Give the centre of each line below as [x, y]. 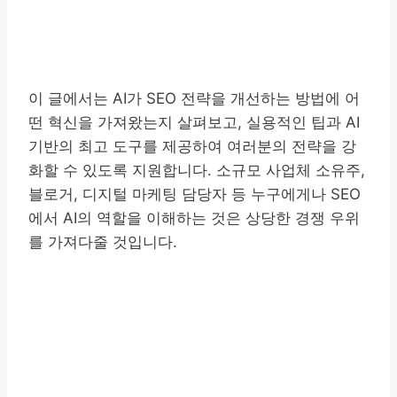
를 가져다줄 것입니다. [103, 241]
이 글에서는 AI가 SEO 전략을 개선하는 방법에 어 [194, 98]
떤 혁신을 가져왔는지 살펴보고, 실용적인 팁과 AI [194, 122]
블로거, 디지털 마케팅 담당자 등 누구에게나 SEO [195, 194]
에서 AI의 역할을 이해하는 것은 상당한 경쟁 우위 [194, 218]
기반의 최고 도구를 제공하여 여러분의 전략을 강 [192, 146]
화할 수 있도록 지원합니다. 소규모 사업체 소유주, [197, 170]
